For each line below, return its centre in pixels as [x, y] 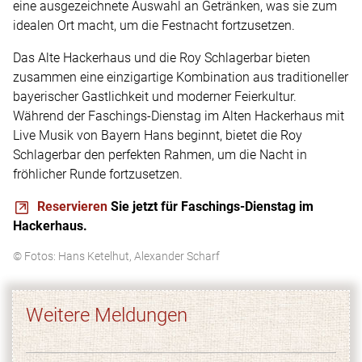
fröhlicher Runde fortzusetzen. [98, 175]
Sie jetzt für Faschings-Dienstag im [210, 207]
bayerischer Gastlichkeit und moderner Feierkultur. [155, 97]
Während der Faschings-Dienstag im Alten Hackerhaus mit [179, 116]
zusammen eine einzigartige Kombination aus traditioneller [181, 78]
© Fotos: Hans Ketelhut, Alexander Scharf [118, 257]
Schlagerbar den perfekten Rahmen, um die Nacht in [160, 155]
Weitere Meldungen [107, 316]
